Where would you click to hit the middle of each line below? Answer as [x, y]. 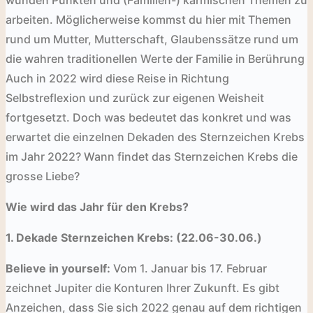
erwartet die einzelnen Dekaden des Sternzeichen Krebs [155, 137]
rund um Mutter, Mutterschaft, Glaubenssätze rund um [152, 39]
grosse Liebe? [43, 176]
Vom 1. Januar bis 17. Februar [189, 268]
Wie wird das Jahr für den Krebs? [97, 206]
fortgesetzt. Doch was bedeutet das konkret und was [148, 117]
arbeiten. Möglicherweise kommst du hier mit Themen [148, 19]
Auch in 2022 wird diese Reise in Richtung [117, 78]
